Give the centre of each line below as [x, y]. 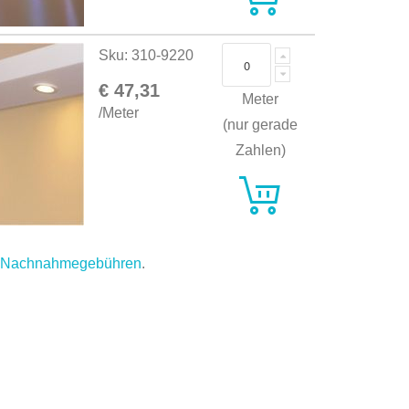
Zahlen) [260, 151]
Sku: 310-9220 [147, 56]
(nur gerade [261, 125]
